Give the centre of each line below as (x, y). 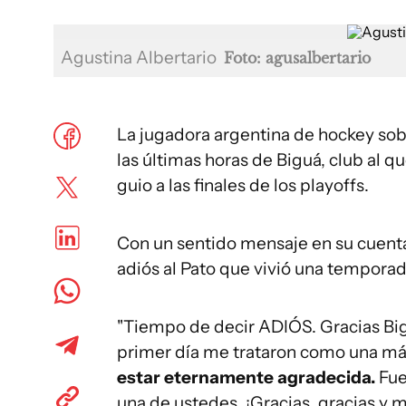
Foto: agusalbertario (297, 58)
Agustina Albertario (140, 58)
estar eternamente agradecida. (246, 377)
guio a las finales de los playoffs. (243, 185)
